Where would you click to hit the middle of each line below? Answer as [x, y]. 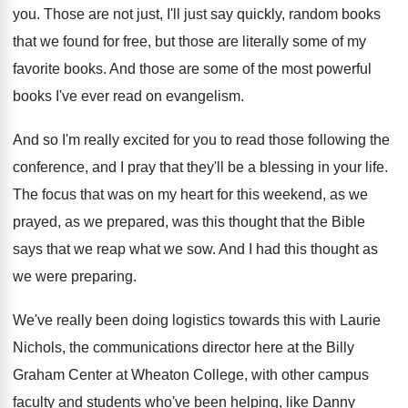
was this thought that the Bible [269, 222]
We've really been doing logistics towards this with [174, 320]
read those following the [313, 140]
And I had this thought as [298, 249]
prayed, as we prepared [89, 222]
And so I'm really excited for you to [122, 140]
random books [335, 14]
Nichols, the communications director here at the [168, 347]
